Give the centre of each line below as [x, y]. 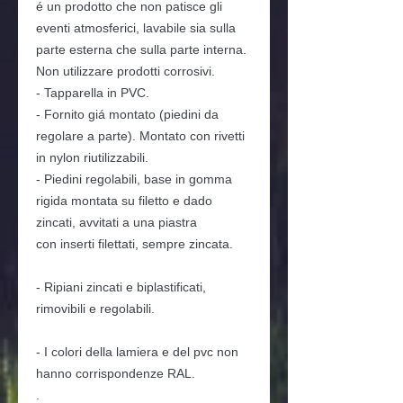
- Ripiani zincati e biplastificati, [121, 287]
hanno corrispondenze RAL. [116, 373]
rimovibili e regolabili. [95, 308]
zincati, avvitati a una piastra [116, 222]
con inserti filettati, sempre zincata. [134, 243]
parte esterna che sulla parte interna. [141, 49]
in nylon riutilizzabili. [92, 157]
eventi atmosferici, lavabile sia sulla [136, 27]
